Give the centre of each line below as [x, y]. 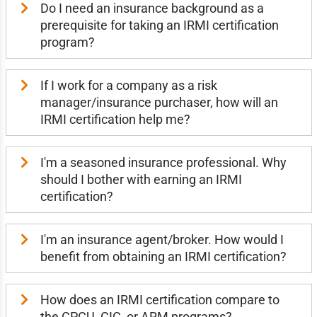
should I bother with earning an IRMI [141, 179]
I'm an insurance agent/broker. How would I [162, 240]
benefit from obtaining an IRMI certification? [163, 257]
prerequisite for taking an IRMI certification [159, 25]
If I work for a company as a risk [128, 85]
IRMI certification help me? [115, 119]
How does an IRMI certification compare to [160, 300]
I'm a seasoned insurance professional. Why [163, 162]
